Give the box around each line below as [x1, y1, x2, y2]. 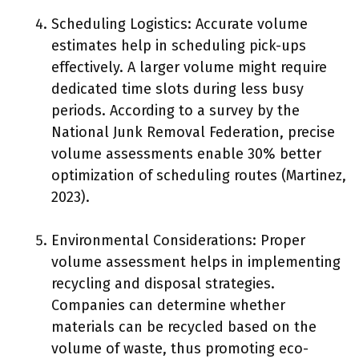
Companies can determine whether [51, 296, 285, 314]
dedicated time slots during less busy [51, 80, 304, 98]
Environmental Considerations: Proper [51, 232, 305, 249]
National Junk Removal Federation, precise [51, 123, 335, 141]
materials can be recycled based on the [51, 318, 317, 336]
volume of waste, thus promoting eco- [51, 340, 309, 357]
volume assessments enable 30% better [51, 145, 321, 163]
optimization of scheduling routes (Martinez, [51, 167, 346, 184]
